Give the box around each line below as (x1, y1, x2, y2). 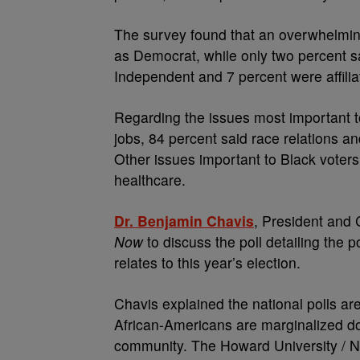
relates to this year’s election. (114, 252, 301, 272)
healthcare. (114, 170, 186, 190)
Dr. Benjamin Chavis (114, 211, 254, 231)
